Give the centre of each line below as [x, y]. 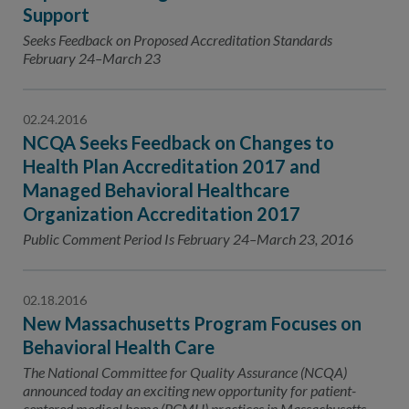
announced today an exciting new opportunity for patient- [189, 390]
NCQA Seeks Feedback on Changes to [178, 142]
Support [56, 15]
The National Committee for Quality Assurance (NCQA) [185, 372]
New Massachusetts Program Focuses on [192, 323]
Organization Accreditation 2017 [162, 214]
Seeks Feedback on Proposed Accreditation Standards [178, 40]
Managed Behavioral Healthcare [156, 190]
